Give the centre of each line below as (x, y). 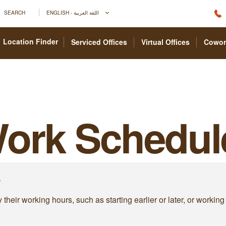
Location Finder (31, 41)
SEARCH (15, 12)
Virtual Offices (165, 42)
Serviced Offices (99, 42)
